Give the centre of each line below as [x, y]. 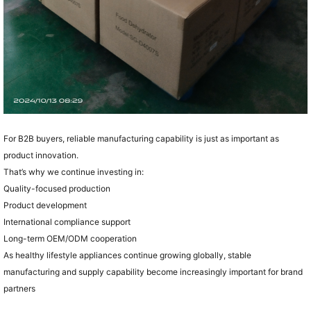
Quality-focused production [57, 188]
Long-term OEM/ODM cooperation [71, 238]
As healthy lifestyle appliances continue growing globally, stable [127, 255]
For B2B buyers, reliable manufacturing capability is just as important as [141, 138]
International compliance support [67, 221]
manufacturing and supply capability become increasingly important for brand [153, 271]
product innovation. [41, 155]
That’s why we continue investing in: [73, 171]
